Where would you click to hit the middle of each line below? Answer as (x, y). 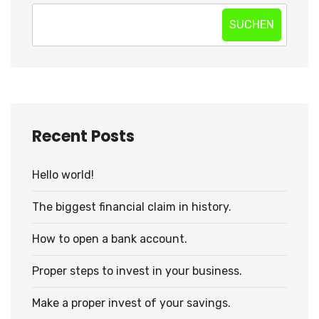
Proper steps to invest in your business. (137, 271)
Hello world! (63, 175)
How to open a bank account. (110, 239)
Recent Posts (83, 137)
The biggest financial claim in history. (132, 207)
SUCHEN (252, 25)
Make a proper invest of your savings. (131, 303)
